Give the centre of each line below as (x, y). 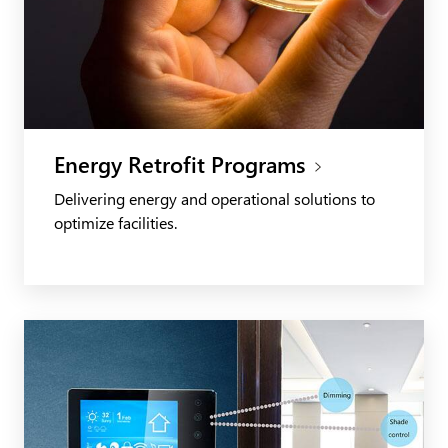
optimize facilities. (115, 222)
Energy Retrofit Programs (179, 163)
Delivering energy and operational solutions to (214, 198)
